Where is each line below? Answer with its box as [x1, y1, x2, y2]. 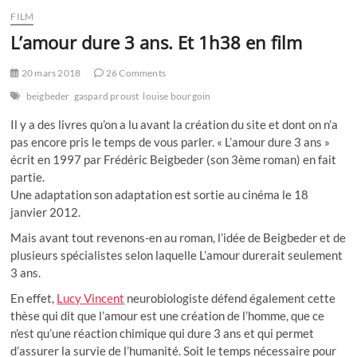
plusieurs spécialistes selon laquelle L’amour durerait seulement [10, 247, 343, 262]
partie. [10, 169, 45, 184]
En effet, [10, 290, 57, 305]
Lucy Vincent [57, 290, 125, 305]
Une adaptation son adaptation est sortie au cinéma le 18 [10, 186, 309, 202]
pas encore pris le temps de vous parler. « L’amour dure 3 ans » [10, 134, 331, 149]
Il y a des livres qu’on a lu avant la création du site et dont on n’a [10, 116, 339, 131]
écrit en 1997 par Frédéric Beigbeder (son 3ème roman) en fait [10, 151, 337, 167]
